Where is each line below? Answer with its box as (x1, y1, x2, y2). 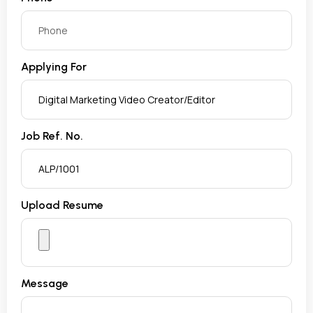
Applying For (21, 59, 87, 73)
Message (21, 276, 68, 290)
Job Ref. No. (21, 129, 83, 143)
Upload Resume (21, 198, 103, 212)
